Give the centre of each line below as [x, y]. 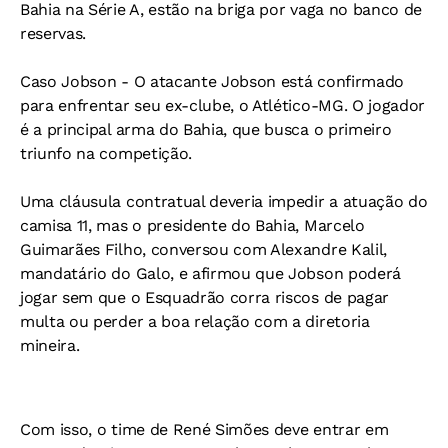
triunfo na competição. [106, 153]
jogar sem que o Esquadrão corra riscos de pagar [204, 297]
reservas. [53, 33]
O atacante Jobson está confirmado [266, 81]
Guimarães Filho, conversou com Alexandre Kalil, [203, 249]
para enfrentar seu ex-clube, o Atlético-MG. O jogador [223, 105]
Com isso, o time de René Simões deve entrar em [204, 429]
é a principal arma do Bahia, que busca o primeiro [206, 129]
